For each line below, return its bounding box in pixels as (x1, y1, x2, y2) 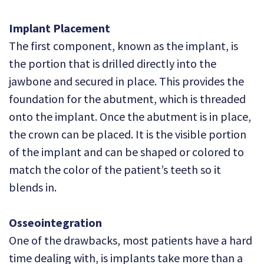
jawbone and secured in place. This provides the (9, 74, 244, 89)
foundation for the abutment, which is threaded (9, 91, 246, 107)
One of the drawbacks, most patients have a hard (9, 233, 252, 248)
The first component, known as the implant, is (9, 38, 238, 54)
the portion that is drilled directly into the (9, 56, 216, 71)
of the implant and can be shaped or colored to (9, 144, 244, 160)
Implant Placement (9, 21, 110, 36)
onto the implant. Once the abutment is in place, (9, 109, 251, 124)
